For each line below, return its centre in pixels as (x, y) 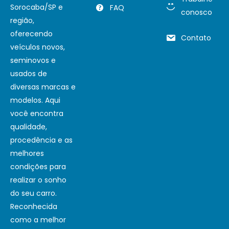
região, (22, 20)
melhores (27, 153)
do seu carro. (33, 193)
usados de (29, 73)
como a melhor (38, 220)
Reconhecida (34, 206)
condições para (38, 166)
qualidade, (29, 127)
